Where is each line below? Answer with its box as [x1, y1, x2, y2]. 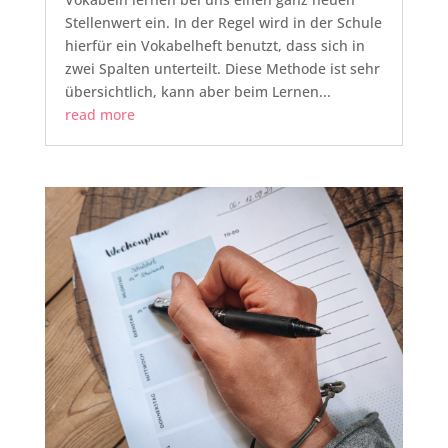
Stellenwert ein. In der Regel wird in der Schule [64, 12, 382, 32]
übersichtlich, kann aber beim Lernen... [64, 81, 331, 101]
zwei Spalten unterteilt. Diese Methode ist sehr [64, 58, 380, 78]
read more [64, 104, 135, 124]
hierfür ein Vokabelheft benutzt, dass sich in [64, 35, 365, 55]
